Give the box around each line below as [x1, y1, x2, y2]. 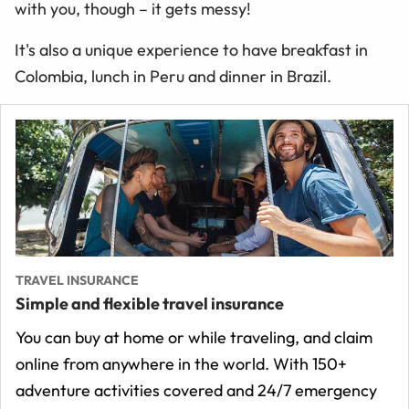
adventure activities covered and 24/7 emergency [16, 379, 377, 401]
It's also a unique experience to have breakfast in [15, 38, 368, 60]
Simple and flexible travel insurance [16, 292, 284, 314]
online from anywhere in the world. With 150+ [16, 352, 347, 374]
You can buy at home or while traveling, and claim [16, 326, 372, 348]
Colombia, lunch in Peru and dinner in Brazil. [15, 65, 331, 87]
